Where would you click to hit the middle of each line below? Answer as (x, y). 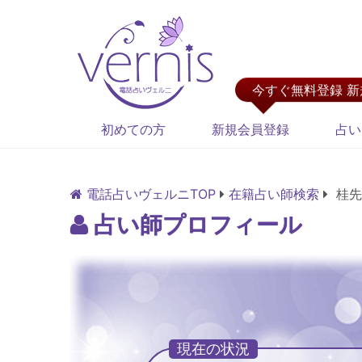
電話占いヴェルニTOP (151, 194)
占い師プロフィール (195, 225)
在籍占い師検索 (274, 194)
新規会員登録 (250, 129)
